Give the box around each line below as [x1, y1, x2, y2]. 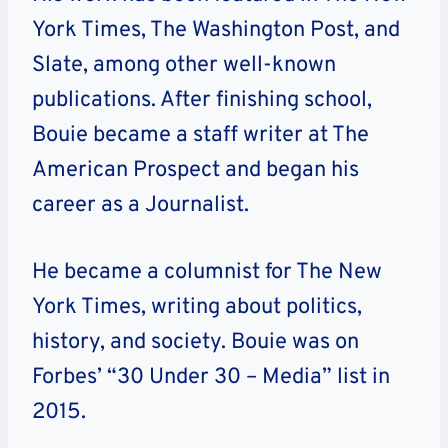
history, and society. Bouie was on [32, 329, 359, 357]
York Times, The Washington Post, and [32, 17, 400, 45]
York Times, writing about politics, [32, 294, 362, 322]
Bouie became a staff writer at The [32, 122, 369, 150]
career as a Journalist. [32, 192, 249, 220]
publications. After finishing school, [32, 87, 372, 115]
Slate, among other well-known [32, 52, 336, 80]
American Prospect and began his [32, 157, 359, 185]
